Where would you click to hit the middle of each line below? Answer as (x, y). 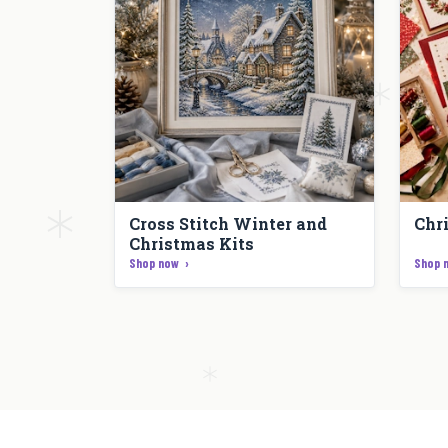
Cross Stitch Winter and (228, 223)
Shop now (154, 263)
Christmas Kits (191, 243)
